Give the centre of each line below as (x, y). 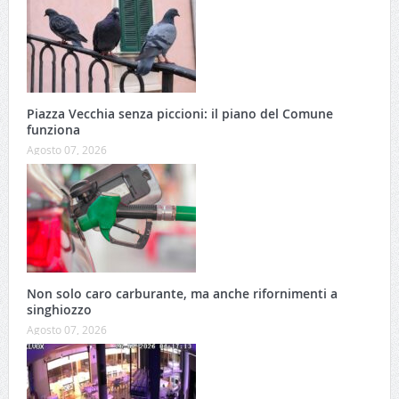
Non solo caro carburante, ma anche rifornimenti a (182, 293)
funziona (53, 129)
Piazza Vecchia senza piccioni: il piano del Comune (179, 113)
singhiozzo (59, 309)
